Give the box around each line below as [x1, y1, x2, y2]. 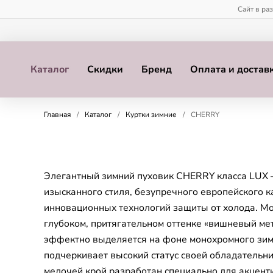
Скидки [87, 63, 123, 76]
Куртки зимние [126, 110, 177, 119]
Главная [44, 110, 71, 119]
